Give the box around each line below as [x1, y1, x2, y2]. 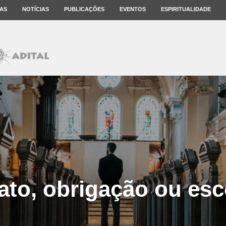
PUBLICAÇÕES [64, 6, 104, 12]
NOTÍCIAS [22, 6, 49, 12]
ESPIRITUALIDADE [161, 6, 211, 12]
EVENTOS [120, 6, 146, 12]
